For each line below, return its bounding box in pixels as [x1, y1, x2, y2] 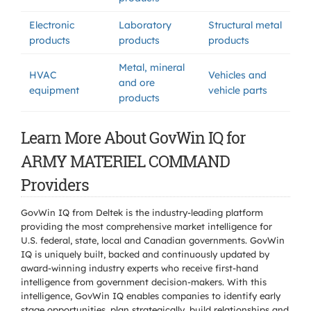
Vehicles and [208, 69, 267, 81]
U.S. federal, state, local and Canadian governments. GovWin [21, 235, 285, 246]
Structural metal [208, 19, 282, 31]
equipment [29, 84, 79, 96]
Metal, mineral [119, 61, 185, 74]
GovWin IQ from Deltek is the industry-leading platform [21, 207, 263, 218]
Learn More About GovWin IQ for [21, 127, 246, 148]
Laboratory [119, 19, 171, 31]
